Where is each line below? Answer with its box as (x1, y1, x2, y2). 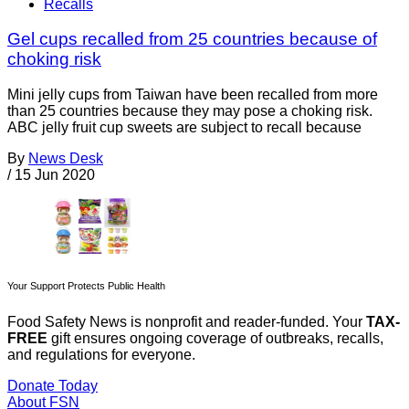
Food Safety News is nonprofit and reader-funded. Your (7, 313, 366, 330)
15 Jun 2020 (15, 167, 95, 184)
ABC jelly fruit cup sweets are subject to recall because (7, 120, 362, 136)
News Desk (28, 151, 103, 167)
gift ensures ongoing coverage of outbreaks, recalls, (47, 330, 383, 346)
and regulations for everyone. (7, 346, 195, 362)
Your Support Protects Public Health (7, 279, 165, 291)
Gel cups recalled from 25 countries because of (7, 29, 377, 49)
